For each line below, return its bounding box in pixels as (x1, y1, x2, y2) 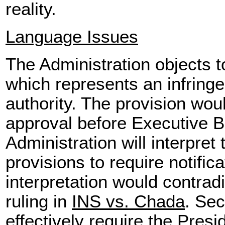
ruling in (6, 192, 72, 211)
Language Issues (6, 27, 138, 46)
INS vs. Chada (72, 192, 185, 211)
